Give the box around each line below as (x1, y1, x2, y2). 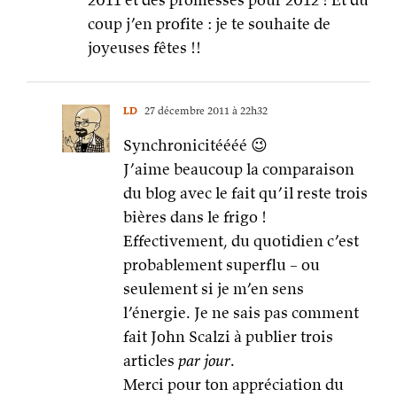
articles (123, 350, 178, 371)
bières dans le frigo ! (123, 206, 267, 228)
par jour (178, 350, 230, 371)
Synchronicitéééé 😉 (123, 135, 268, 156)
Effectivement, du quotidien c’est (123, 230, 359, 252)
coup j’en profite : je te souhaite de (88, 13, 331, 35)
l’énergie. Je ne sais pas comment (123, 302, 359, 323)
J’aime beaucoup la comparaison (123, 159, 354, 180)
